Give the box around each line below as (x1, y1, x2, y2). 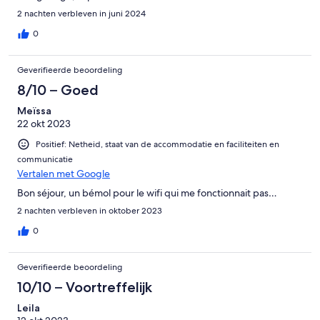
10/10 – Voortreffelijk (17, 279, 152, 296)
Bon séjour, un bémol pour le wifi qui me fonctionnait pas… (17, 186, 277, 200)
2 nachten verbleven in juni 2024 (17, 8, 146, 20)
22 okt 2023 (17, 117, 71, 131)
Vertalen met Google (17, 167, 110, 181)
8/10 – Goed (17, 81, 99, 99)
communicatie (17, 154, 73, 166)
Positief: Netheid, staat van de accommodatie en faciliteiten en (36, 139, 279, 151)
